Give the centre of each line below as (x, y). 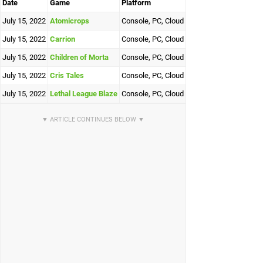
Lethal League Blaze (84, 94)
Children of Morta (79, 58)
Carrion (63, 39)
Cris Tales (67, 76)
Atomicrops (70, 21)
